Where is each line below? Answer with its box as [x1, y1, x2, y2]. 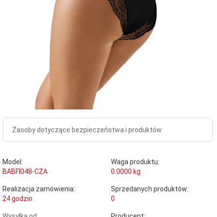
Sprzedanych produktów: [110, 185, 188, 193]
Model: [2, 157, 23, 166]
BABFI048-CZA [2, 167, 47, 175]
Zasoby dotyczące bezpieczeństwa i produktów [12, 125, 162, 134]
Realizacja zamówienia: [2, 185, 75, 193]
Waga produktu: [110, 157, 159, 166]
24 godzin [2, 194, 32, 202]
